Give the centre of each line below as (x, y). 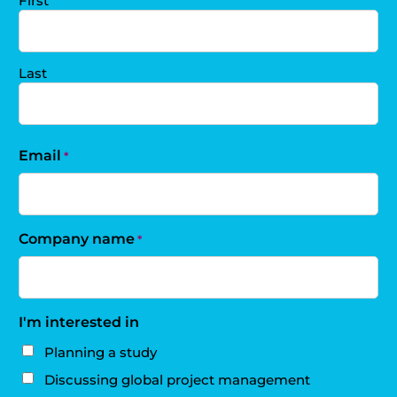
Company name (77, 238)
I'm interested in (79, 322)
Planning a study (101, 352)
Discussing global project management (178, 379)
